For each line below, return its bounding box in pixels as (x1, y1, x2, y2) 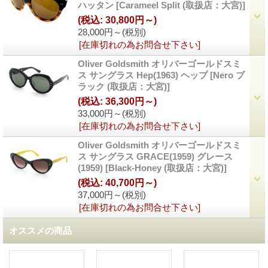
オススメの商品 (9, 226, 72, 236)
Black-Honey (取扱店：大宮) (108, 163, 224, 173)
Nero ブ (213, 70, 245, 81)
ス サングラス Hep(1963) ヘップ (78, 70, 210, 81)
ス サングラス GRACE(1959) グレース (78, 151, 233, 162)
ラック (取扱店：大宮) (78, 81, 167, 92)
